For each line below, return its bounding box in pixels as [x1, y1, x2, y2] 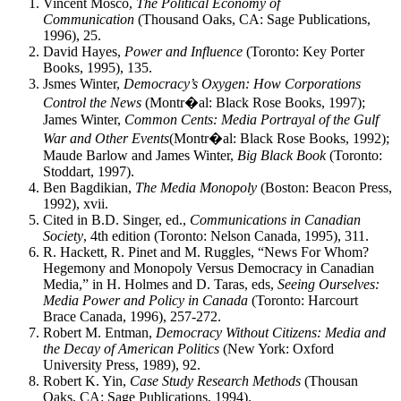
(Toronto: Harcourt [248, 293, 358, 309]
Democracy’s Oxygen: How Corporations [124, 76, 361, 92]
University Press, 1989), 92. [43, 357, 200, 373]
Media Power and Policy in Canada [43, 293, 248, 309]
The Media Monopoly [135, 180, 257, 196]
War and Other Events [43, 131, 169, 147]
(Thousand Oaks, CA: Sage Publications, [134, 12, 371, 28]
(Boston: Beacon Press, [257, 180, 392, 196]
